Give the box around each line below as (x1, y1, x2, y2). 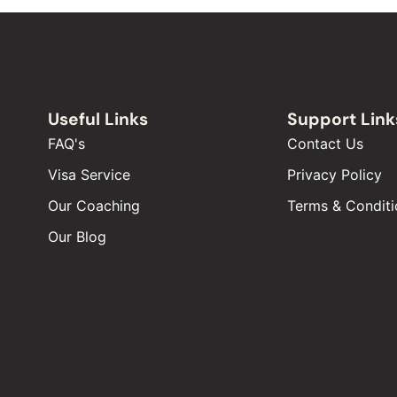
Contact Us (287, 134, 364, 152)
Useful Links (48, 107, 149, 130)
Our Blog (48, 227, 107, 245)
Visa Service (48, 165, 131, 183)
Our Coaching (48, 196, 141, 214)
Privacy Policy (287, 165, 383, 183)
